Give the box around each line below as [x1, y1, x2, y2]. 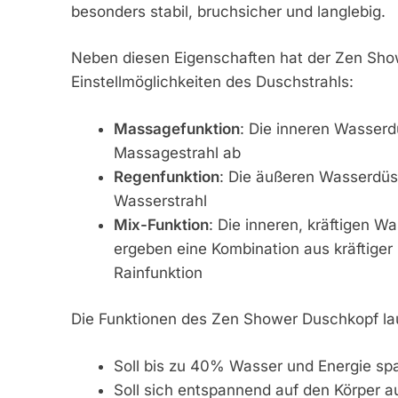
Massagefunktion [114, 119, 240, 138]
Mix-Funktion [114, 215, 209, 234]
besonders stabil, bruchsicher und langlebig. [70, 2, 386, 20]
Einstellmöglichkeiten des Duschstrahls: [70, 73, 354, 92]
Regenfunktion [114, 167, 219, 186]
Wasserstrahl [114, 191, 207, 210]
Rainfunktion [114, 263, 203, 282]
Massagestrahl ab [114, 143, 241, 162]
